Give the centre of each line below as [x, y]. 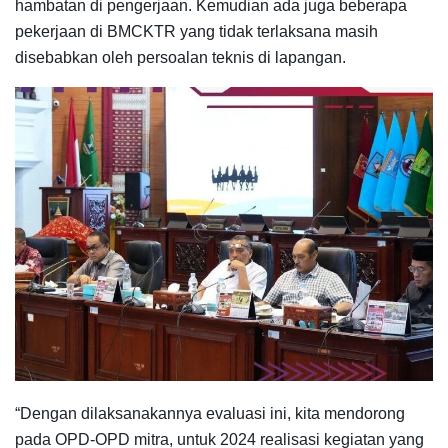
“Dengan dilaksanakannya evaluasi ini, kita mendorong [210, 413]
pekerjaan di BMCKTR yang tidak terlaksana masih [196, 32]
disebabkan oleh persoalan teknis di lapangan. [180, 58]
